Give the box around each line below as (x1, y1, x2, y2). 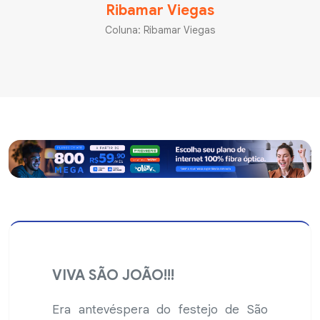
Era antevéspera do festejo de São (52, 302, 268, 318)
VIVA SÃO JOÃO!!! (52, 266, 174, 285)
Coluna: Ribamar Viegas (105, 23, 215, 36)
